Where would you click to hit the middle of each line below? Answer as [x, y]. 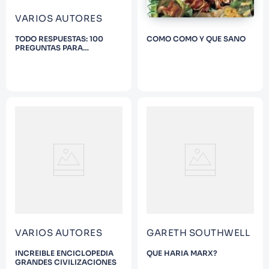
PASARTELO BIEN [47, 57]
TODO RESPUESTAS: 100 [59, 39]
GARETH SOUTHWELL [198, 233]
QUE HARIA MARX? [182, 253]
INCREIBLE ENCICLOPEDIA [64, 253]
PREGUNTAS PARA [49, 48]
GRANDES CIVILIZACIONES [66, 262]
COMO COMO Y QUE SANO [196, 39]
